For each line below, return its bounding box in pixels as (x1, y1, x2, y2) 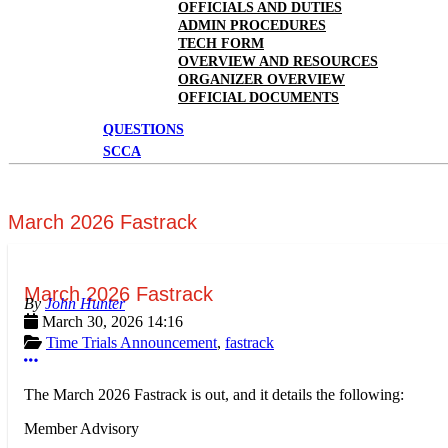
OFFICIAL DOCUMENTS (178, 90, 339, 105)
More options (37, 351, 121, 369)
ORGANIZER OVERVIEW (178, 72, 345, 87)
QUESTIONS (103, 122, 184, 137)
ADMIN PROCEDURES (178, 18, 326, 33)
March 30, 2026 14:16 (42, 313, 183, 331)
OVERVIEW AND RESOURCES (178, 54, 378, 69)
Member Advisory (24, 420, 139, 438)
